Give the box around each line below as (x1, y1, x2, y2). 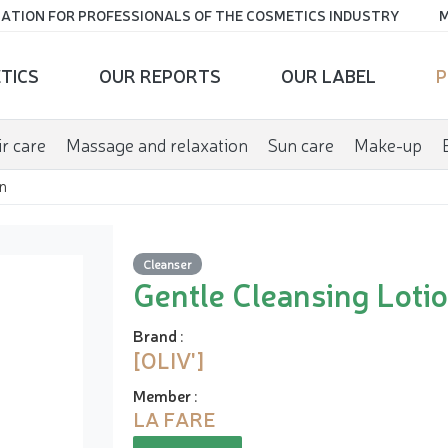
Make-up (353, 132, 422, 156)
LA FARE (133, 404, 215, 432)
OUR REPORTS (98, 63, 221, 87)
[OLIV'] (133, 344, 205, 374)
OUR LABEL (280, 63, 376, 87)
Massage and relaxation (65, 132, 248, 156)
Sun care (267, 132, 334, 156)
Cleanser (143, 254, 192, 272)
